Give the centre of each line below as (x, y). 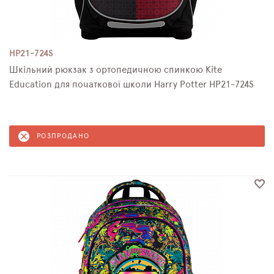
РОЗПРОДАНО (63, 136)
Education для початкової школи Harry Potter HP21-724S (131, 85)
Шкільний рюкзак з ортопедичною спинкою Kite (116, 70)
